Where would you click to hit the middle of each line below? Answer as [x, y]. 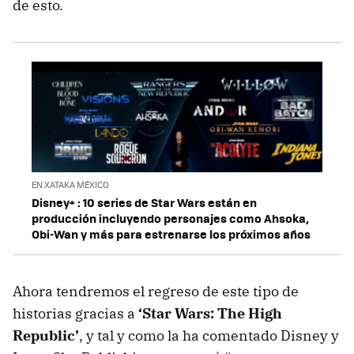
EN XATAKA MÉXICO [70, 185]
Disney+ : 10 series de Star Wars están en [144, 203]
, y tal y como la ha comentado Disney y [209, 336]
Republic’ [46, 336]
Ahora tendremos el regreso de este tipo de [156, 292]
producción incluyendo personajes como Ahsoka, [170, 218]
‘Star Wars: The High [210, 314]
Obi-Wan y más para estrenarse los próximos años [171, 234]
